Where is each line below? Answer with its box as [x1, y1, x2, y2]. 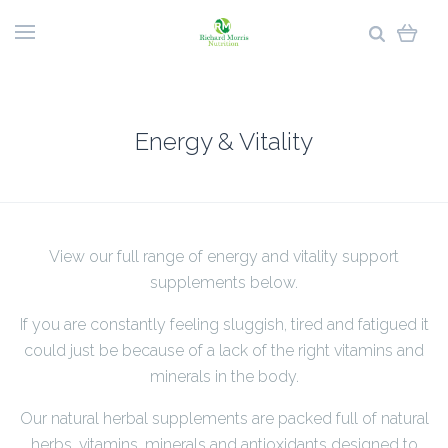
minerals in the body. [149, 367, 299, 386]
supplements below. [150, 273, 298, 292]
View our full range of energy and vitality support [49, 247, 399, 266]
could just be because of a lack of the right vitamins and [24, 341, 424, 360]
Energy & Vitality [135, 127, 313, 156]
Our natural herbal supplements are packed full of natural [19, 409, 429, 428]
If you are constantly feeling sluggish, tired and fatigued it [19, 315, 429, 334]
